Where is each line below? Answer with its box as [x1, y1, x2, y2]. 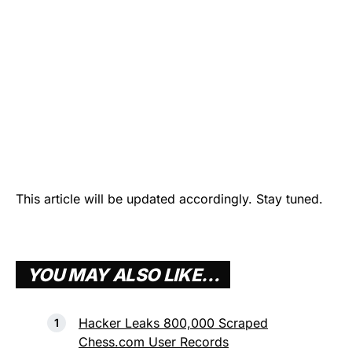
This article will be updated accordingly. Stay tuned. [16, 190, 323, 207]
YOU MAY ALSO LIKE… [26, 263, 220, 285]
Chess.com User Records [79, 334, 229, 350]
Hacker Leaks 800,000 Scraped [79, 315, 268, 332]
